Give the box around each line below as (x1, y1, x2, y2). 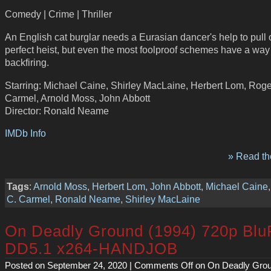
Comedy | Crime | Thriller (5, 8, 112, 20)
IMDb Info (5, 128, 46, 139)
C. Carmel (7, 193, 50, 204)
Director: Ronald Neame (5, 105, 109, 116)
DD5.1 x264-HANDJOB (5, 240, 178, 258)
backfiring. (5, 57, 49, 68)
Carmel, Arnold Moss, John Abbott (5, 92, 150, 103)
